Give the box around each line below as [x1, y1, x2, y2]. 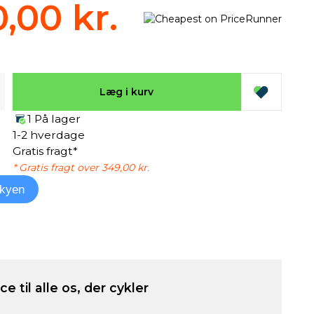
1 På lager [27, 112, 81, 125]
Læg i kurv [100, 85, 154, 98]
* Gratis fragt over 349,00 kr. [12, 161, 149, 174]
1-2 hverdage [12, 128, 85, 142]
